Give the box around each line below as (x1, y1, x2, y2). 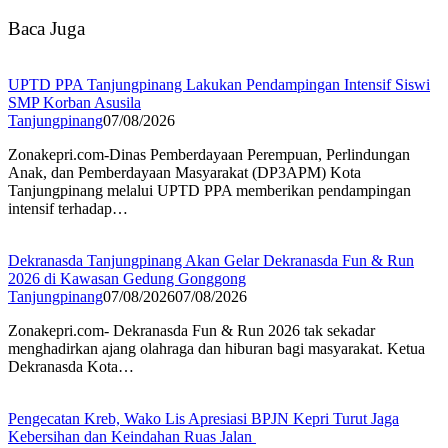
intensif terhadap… (8, 200, 128, 218)
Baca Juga (8, 17, 85, 39)
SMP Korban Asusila (8, 94, 141, 112)
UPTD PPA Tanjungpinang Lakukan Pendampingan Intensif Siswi (8, 76, 430, 94)
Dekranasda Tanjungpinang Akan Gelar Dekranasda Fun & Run (8, 252, 414, 270)
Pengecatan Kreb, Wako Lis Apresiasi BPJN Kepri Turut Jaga (8, 410, 399, 428)
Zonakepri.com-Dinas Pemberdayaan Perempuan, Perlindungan (8, 146, 410, 164)
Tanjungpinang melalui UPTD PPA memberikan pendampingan (8, 182, 411, 200)
